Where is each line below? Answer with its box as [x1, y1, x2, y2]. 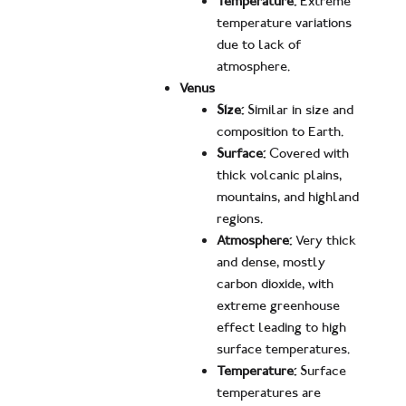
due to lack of [217, 36, 302, 53]
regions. [217, 210, 264, 227]
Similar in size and [244, 101, 354, 119]
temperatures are [217, 384, 322, 401]
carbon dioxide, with [217, 275, 334, 293]
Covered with [266, 145, 350, 162]
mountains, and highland [217, 188, 360, 206]
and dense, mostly [217, 254, 326, 271]
